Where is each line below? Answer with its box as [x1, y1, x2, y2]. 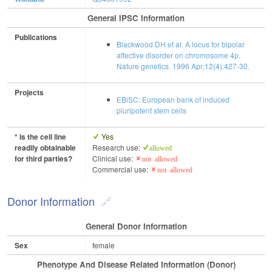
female [92, 240, 115, 251]
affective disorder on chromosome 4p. [117, 50, 240, 61]
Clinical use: [92, 153, 135, 164]
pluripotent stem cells [117, 105, 186, 116]
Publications [15, 32, 57, 43]
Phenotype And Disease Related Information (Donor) [36, 259, 236, 271]
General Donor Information [85, 220, 187, 233]
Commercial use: [92, 164, 150, 175]
